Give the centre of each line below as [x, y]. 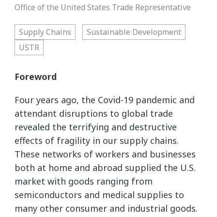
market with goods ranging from [84, 181]
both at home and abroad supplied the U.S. [105, 167]
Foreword [36, 76]
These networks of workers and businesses [105, 154]
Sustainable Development [134, 32]
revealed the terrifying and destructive [96, 127]
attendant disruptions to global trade [94, 113]
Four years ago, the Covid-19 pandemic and [105, 100]
